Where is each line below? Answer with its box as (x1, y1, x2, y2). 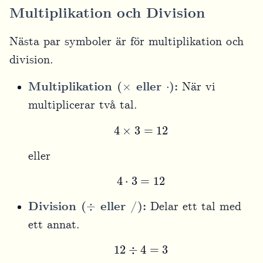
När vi (178, 79, 216, 95)
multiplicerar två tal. (28, 97, 137, 113)
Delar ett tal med (146, 198, 241, 214)
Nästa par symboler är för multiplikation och (9, 34, 244, 50)
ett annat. (28, 217, 80, 232)
